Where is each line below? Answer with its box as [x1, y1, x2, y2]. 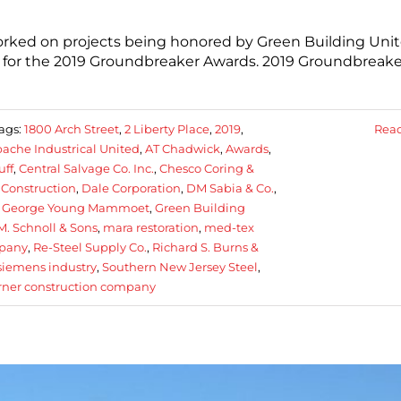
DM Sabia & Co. [186, 180, 274, 195]
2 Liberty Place [124, 121, 209, 136]
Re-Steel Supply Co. [33, 239, 147, 254]
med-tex [204, 219, 254, 235]
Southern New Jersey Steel [102, 259, 258, 274]
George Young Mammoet [2, 200, 149, 215]
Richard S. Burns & [152, 239, 259, 254]
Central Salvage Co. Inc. [19, 160, 154, 175]
